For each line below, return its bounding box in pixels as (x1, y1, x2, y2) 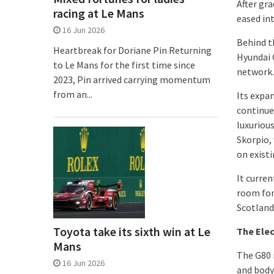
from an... (53, 88, 92, 100)
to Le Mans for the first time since (53, 59, 195, 71)
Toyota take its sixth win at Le (53, 224, 210, 239)
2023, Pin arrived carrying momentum (53, 73, 210, 86)
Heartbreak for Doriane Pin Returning (53, 44, 212, 56)
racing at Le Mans (53, 6, 144, 21)
